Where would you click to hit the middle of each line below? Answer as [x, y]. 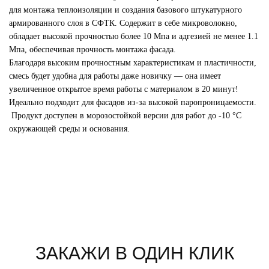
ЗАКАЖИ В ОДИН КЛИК [134, 253]
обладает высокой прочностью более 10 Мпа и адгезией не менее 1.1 [134, 37]
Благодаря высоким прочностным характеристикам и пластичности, [133, 63]
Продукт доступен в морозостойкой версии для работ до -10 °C [125, 116]
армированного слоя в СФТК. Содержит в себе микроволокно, [123, 23]
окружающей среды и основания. [69, 129]
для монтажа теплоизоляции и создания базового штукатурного [125, 10]
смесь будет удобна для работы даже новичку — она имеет [115, 76]
